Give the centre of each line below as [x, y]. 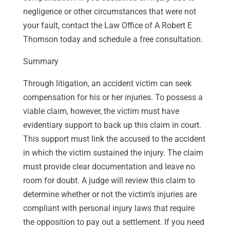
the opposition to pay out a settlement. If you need [113, 222]
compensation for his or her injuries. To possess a [113, 98]
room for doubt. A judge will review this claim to [109, 181]
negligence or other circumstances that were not [109, 12]
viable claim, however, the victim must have [101, 111]
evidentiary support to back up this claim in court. [112, 125]
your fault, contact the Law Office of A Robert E [107, 26]
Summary [41, 62]
